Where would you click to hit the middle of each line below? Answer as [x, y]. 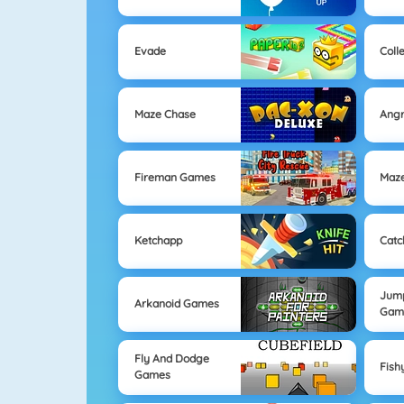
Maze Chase [165, 115]
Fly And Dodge [171, 359]
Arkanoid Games [176, 304]
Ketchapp [158, 241]
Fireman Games [174, 178]
